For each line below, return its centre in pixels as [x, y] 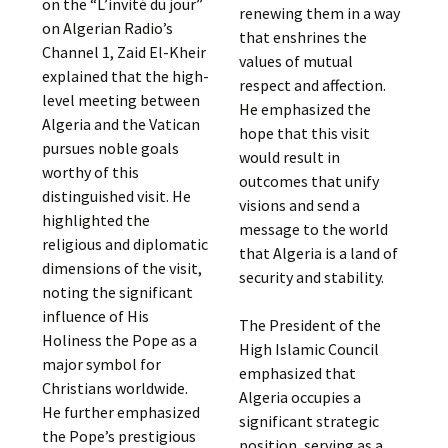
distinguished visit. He [117, 195]
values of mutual [295, 61]
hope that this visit [304, 133]
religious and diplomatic [125, 243]
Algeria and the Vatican [121, 123]
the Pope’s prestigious [119, 435]
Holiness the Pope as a [120, 339]
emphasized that [297, 373]
